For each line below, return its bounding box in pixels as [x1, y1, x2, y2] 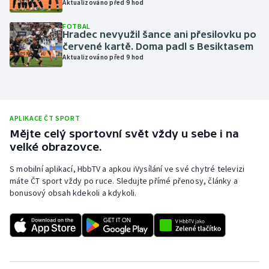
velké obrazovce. [10, 140, 102, 153]
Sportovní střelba [22, 243, 94, 255]
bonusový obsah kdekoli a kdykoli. [10, 187, 137, 198]
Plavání [22, 70, 52, 82]
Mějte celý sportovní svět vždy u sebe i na [10, 127, 239, 140]
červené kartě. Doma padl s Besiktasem [62, 41, 254, 52]
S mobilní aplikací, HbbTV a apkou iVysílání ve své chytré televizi [10, 163, 245, 174]
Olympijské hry [22, 12, 83, 24]
